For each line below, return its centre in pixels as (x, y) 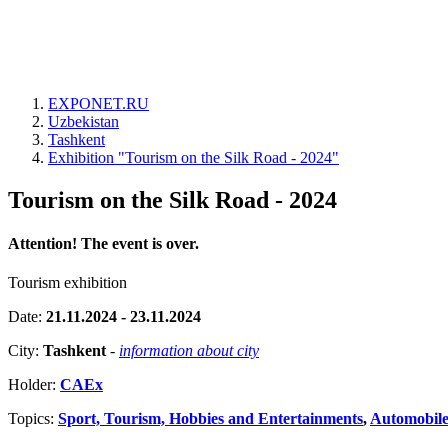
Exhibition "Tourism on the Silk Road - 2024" (193, 157)
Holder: (34, 385)
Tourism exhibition (67, 283)
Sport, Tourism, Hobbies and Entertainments (210, 419)
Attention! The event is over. (103, 244)
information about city (189, 351)
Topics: (33, 419)
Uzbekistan (83, 121)
